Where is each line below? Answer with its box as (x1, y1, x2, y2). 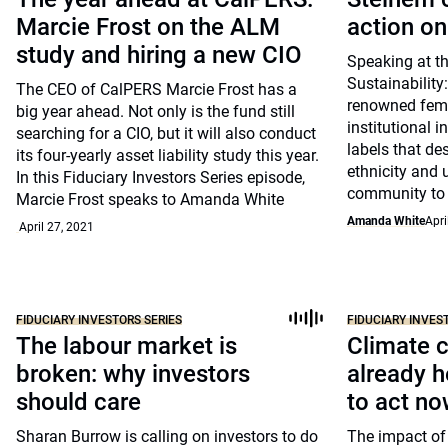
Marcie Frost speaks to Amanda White (16, 190, 284, 209)
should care (16, 388, 141, 416)
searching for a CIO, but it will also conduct (16, 124, 316, 143)
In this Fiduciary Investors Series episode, (16, 168, 305, 187)
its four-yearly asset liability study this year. (16, 146, 319, 165)
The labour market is (16, 332, 237, 360)
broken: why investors (16, 360, 250, 388)
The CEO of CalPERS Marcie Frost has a (16, 80, 297, 99)
